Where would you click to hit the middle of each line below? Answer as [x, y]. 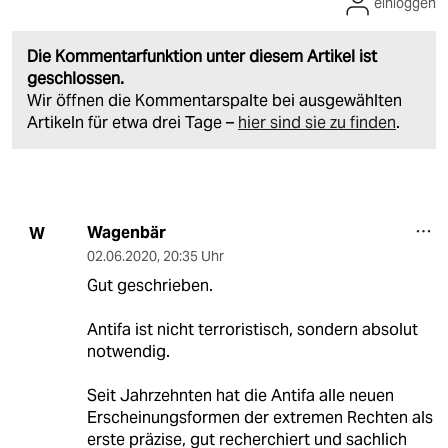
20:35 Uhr [193, 256]
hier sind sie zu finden [317, 123]
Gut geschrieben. [149, 286]
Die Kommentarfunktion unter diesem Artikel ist [202, 57]
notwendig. [128, 352]
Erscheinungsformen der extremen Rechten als [259, 418]
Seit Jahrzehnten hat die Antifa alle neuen [240, 396]
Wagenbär [126, 233]
